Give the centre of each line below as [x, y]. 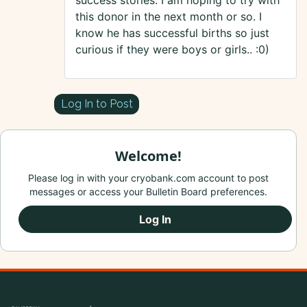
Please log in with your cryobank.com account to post [148, 178]
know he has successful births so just [172, 33]
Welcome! [148, 156]
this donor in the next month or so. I [169, 17]
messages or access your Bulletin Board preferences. [148, 192]
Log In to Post [97, 103]
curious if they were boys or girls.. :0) [172, 50]
